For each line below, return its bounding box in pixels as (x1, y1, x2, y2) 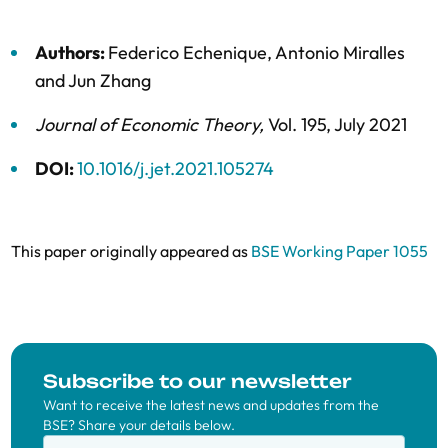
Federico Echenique (108, 41, 267, 64)
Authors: (35, 41, 108, 64)
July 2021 (334, 113, 407, 136)
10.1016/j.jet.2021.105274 (77, 157, 274, 180)
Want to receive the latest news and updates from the (43, 396, 379, 414)
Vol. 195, (268, 113, 334, 136)
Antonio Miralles (275, 41, 405, 64)
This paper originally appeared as (11, 241, 251, 261)
